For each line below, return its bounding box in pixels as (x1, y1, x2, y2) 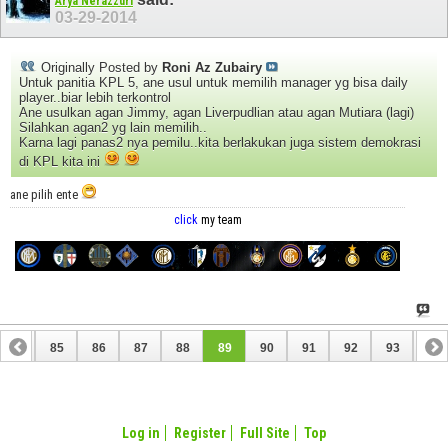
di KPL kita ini (19, 153, 104, 169)
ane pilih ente (10, 186, 81, 202)
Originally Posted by (37, 59, 162, 75)
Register (174, 424, 226, 441)
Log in (122, 424, 160, 441)
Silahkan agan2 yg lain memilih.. (19, 119, 207, 135)
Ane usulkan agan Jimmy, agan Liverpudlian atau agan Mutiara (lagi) (19, 104, 414, 120)
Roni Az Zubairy (162, 59, 262, 75)
